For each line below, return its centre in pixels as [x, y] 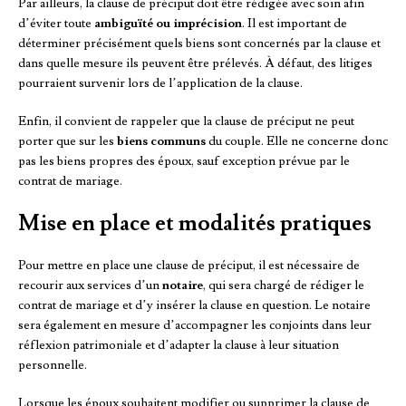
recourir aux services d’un [90, 286]
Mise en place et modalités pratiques [195, 224]
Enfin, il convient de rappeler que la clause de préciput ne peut [186, 122]
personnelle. [53, 366]
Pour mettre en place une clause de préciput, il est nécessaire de [189, 266]
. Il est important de [295, 24]
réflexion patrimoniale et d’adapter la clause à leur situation [179, 346]
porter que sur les [68, 142]
